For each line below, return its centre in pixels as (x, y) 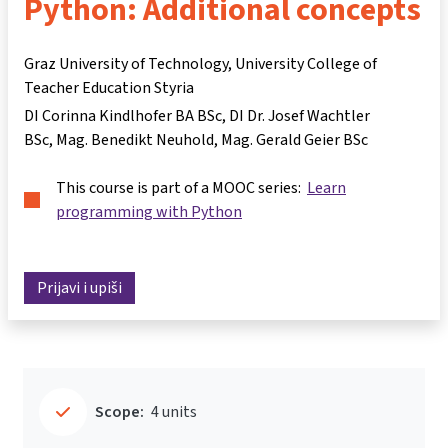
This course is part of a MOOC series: (181, 187)
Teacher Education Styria (109, 87)
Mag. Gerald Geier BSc (294, 139)
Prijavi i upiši (79, 288)
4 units (174, 412)
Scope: (119, 412)
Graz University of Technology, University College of (200, 63)
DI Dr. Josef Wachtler (299, 115)
